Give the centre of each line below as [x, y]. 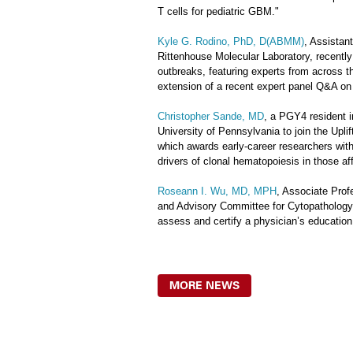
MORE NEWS [204, 286]
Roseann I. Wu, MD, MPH [217, 191]
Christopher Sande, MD [211, 116]
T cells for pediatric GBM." [218, 11]
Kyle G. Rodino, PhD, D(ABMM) [231, 41]
